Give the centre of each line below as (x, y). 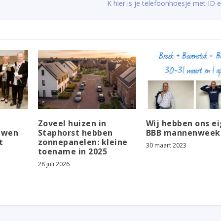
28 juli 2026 (54, 164)
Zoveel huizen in (72, 123)
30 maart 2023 (166, 145)
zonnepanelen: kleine (83, 142)
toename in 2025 (73, 151)
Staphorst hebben (75, 132)
